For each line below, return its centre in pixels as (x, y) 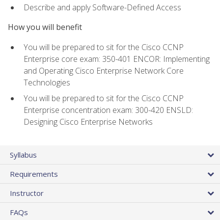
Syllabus (23, 155)
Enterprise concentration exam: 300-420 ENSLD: (108, 110)
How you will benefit (45, 27)
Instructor (27, 193)
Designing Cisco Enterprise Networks (88, 122)
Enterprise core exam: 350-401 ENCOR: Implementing (117, 59)
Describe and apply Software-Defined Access (102, 8)
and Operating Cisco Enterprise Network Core (104, 70)
